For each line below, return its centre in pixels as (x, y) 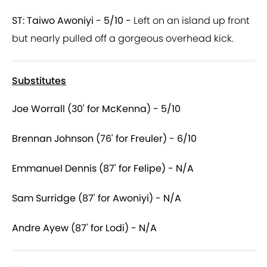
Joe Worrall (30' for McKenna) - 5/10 (96, 109)
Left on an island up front (190, 21)
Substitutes (39, 81)
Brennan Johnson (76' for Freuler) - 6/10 (104, 139)
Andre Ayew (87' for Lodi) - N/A (84, 228)
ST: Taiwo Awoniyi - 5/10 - (72, 21)
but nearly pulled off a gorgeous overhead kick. (123, 39)
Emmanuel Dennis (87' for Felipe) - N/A (103, 169)
